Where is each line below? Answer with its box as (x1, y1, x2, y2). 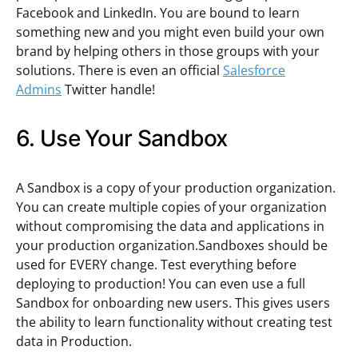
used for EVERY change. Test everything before (16, 256, 296, 273)
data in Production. (16, 332, 132, 350)
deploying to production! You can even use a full (16, 275, 305, 292)
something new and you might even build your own (16, 23, 324, 41)
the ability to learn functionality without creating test (16, 313, 332, 331)
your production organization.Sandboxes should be (16, 237, 328, 254)
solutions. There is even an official (16, 62, 223, 79)
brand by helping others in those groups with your (16, 42, 320, 60)
